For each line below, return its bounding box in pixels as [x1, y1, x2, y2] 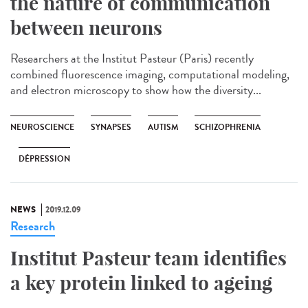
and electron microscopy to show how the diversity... [10, 80, 261, 99]
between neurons [10, 15, 162, 40]
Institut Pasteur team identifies [10, 245, 287, 270]
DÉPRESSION [19, 152, 70, 165]
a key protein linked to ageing [10, 270, 272, 295]
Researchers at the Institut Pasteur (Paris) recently [10, 49, 254, 67]
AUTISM [148, 120, 178, 133]
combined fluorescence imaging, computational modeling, [10, 65, 289, 83]
